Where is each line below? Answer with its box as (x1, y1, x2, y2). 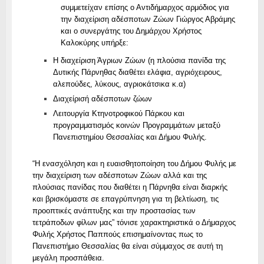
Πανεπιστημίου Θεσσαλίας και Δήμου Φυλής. (52, 132, 207, 141)
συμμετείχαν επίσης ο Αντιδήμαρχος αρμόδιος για (60, 2, 229, 12)
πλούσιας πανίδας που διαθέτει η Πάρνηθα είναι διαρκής (32, 182, 227, 192)
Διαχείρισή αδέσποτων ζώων (52, 94, 152, 103)
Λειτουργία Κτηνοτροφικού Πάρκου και (52, 108, 184, 118)
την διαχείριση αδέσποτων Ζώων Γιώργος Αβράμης (60, 14, 235, 24)
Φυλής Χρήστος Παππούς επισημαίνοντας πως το (32, 229, 203, 239)
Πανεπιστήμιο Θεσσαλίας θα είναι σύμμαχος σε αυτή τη (32, 241, 223, 250)
